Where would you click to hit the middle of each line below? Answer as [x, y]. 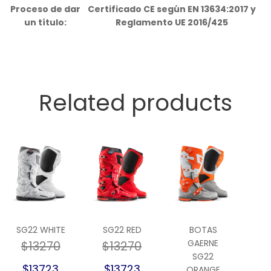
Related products [135, 103]
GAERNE [203, 243]
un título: [46, 23]
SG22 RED [122, 230]
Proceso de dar [46, 9]
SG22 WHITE [41, 230]
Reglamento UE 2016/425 [172, 23]
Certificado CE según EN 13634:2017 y [172, 9]
